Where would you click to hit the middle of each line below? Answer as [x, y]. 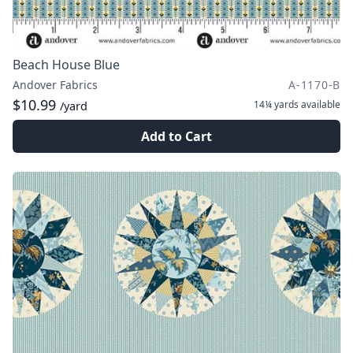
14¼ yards [276, 104]
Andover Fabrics [55, 85]
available [320, 104]
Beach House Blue [66, 65]
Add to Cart [176, 136]
